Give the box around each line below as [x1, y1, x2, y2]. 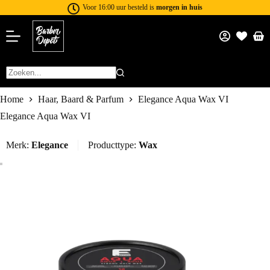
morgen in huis [156, 3, 202, 11]
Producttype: [88, 140, 139, 151]
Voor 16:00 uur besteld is [83, 3, 156, 11]
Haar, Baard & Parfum [38, 94, 124, 105]
